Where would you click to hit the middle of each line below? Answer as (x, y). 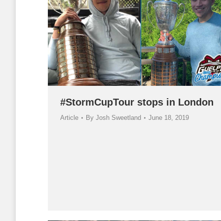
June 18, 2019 (169, 117)
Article (69, 117)
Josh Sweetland (118, 117)
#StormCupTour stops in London (137, 102)
